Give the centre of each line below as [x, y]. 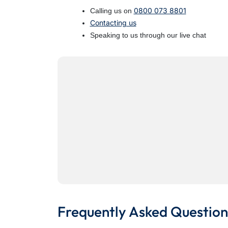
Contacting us [113, 23]
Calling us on [112, 11]
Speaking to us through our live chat [148, 35]
